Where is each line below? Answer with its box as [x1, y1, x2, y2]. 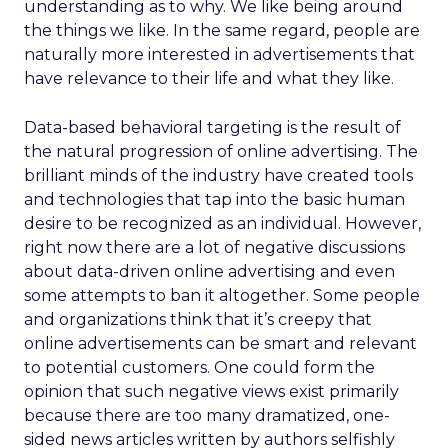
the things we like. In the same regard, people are [24, 21, 420, 40]
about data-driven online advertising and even [24, 262, 395, 281]
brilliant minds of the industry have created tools [24, 166, 413, 185]
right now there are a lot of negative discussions [24, 238, 405, 257]
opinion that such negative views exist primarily [24, 382, 399, 401]
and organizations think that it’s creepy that [24, 310, 372, 329]
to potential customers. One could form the [24, 358, 375, 377]
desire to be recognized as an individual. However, [24, 214, 421, 233]
